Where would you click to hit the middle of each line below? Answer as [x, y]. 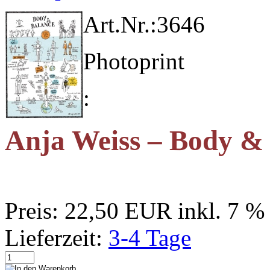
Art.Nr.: [120, 24]
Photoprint [134, 61]
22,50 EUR [118, 210]
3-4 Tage [150, 237]
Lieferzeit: [54, 237]
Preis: [32, 210]
